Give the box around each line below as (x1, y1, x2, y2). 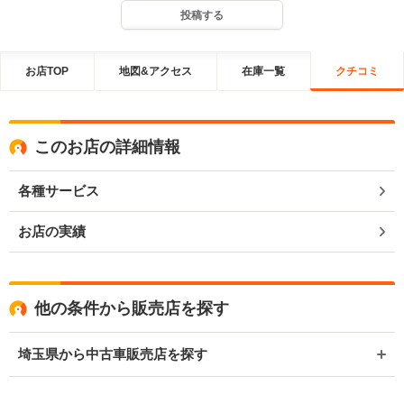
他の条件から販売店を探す (34, 299, 229, 317)
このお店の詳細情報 (34, 138, 180, 156)
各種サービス (18, 183, 99, 198)
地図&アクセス (118, 64, 192, 78)
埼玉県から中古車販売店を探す (18, 346, 207, 362)
